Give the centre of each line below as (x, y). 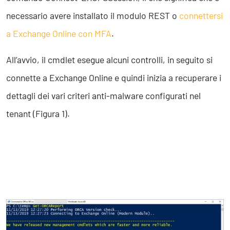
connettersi (201, 16)
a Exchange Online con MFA (59, 34)
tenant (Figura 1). (38, 114)
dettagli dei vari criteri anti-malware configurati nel (103, 96)
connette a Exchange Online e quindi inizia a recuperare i (114, 78)
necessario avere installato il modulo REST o (93, 16)
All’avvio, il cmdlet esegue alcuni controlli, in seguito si (109, 60)
